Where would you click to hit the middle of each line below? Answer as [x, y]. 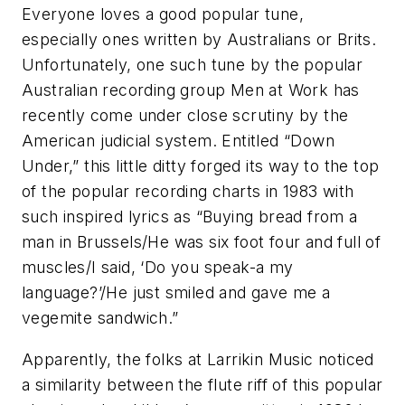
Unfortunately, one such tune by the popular [193, 65]
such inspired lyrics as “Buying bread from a [190, 217]
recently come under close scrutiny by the [185, 116]
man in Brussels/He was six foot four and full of [202, 242]
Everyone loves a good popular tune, [163, 14]
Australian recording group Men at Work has [191, 90]
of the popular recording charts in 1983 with [188, 192]
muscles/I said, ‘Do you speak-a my [158, 268]
